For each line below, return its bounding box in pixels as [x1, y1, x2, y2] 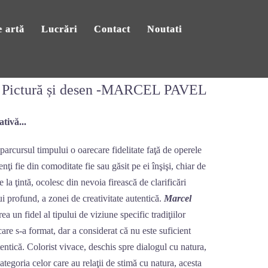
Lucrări [41, 24, 77, 34]
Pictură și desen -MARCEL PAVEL [2, 82, 207, 98]
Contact [94, 24, 130, 34]
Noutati [147, 24, 182, 34]
